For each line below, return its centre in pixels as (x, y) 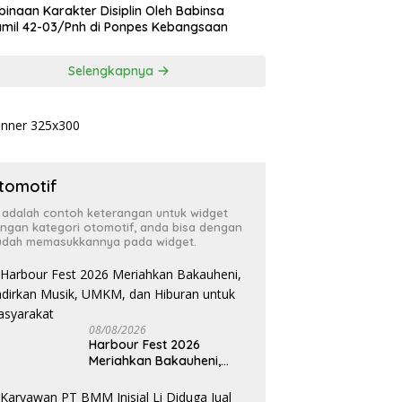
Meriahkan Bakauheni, (155, 360)
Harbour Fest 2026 (145, 344)
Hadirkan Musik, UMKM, (157, 376)
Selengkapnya (113, 71)
